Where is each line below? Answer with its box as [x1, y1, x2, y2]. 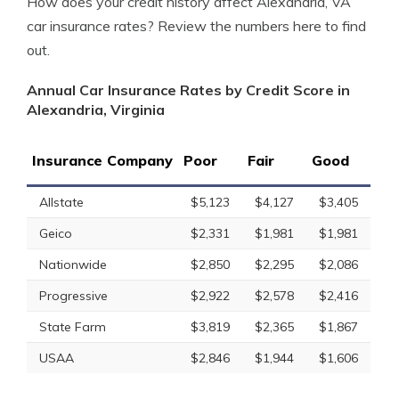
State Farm [39, 319, 106, 335]
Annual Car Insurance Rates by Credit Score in [27, 81, 350, 99]
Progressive [39, 288, 108, 304]
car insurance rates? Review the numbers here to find [27, 17, 366, 35]
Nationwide [39, 256, 107, 273]
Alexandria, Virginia [27, 101, 165, 118]
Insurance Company [32, 151, 173, 169]
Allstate [39, 194, 84, 210]
